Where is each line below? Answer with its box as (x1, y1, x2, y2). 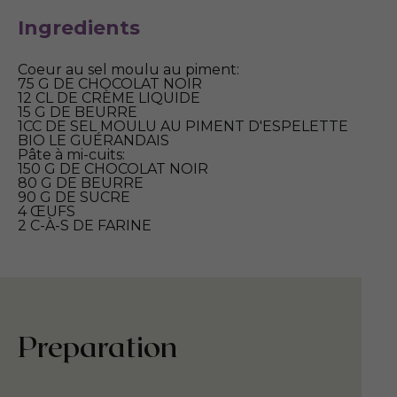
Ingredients (18, 16, 140, 41)
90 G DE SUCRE (18, 189, 130, 206)
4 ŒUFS (18, 203, 75, 221)
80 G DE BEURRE (18, 175, 144, 192)
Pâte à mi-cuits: (18, 146, 125, 164)
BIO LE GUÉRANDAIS (18, 132, 169, 150)
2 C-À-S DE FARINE (18, 217, 152, 235)
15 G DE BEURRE (18, 104, 137, 121)
